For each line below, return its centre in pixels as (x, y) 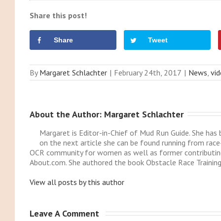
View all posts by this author (77, 182)
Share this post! (58, 15)
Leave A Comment (65, 214)
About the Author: (67, 114)
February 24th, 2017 (147, 72)
